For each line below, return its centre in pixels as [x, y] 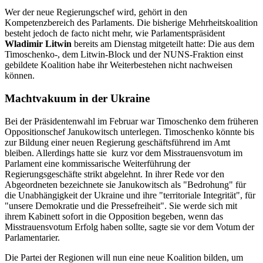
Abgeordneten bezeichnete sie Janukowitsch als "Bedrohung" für [125, 184]
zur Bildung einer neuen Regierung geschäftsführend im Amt [117, 142]
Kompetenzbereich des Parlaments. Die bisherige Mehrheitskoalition [131, 23]
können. [20, 76]
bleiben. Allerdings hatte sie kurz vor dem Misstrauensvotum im [124, 153]
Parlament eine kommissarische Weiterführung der [97, 163]
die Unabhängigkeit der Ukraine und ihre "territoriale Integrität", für [130, 195]
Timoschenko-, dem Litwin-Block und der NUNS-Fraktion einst [124, 55]
